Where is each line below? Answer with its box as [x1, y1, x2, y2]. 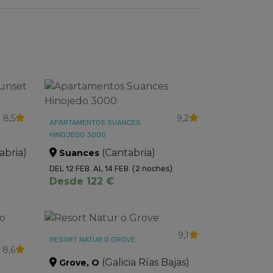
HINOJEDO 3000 [49, 130, 106, 139]
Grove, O [58, 257, 99, 268]
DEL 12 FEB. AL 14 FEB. [49, 164, 132, 173]
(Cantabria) [99, 147, 155, 158]
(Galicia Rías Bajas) [99, 257, 190, 268]
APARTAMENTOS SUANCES [49, 118, 141, 127]
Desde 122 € [49, 175, 114, 187]
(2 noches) [132, 164, 172, 173]
